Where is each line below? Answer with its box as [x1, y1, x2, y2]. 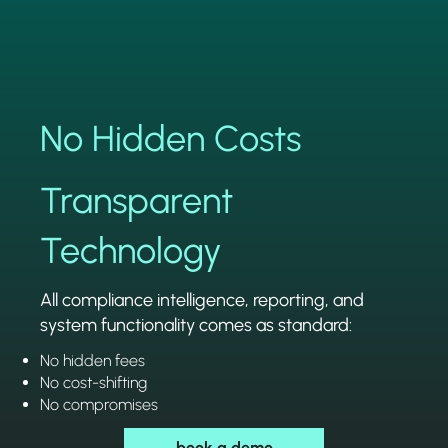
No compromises [40, 394, 159, 414]
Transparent [40, 178, 234, 222]
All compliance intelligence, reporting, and [40, 288, 365, 311]
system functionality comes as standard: [40, 313, 353, 336]
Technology [40, 228, 223, 272]
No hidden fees [40, 350, 146, 370]
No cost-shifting [40, 372, 148, 392]
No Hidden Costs [40, 116, 302, 160]
